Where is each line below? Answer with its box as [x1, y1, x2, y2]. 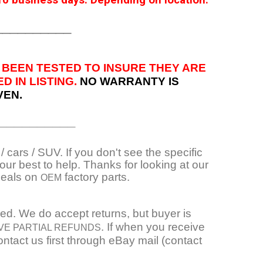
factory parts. [61, 171, 133, 183]
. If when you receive [100, 221, 205, 233]
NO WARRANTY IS [79, 75, 179, 87]
